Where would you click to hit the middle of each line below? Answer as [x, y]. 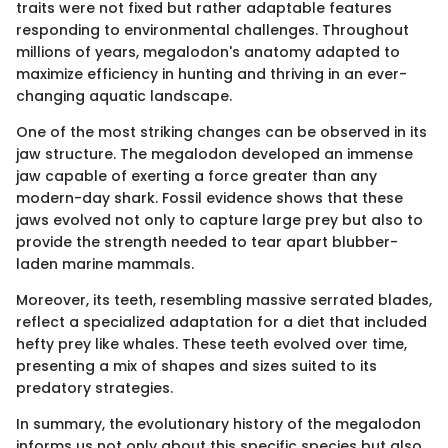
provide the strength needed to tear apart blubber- [207, 241]
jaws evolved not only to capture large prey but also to [219, 219]
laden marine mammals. [105, 263]
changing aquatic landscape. [124, 95]
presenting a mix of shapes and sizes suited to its [196, 365]
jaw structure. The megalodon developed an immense [214, 153]
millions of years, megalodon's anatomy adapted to [208, 51]
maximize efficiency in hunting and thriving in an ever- [211, 73]
